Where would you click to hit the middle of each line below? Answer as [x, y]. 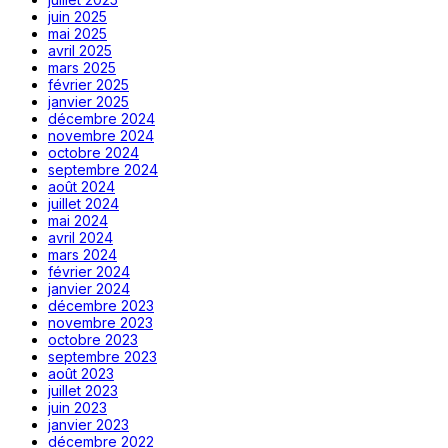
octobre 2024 [93, 152]
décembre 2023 [101, 305]
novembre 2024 [101, 135]
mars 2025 [82, 67]
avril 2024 [80, 237]
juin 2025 [77, 16]
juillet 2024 [83, 203]
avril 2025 [80, 50]
